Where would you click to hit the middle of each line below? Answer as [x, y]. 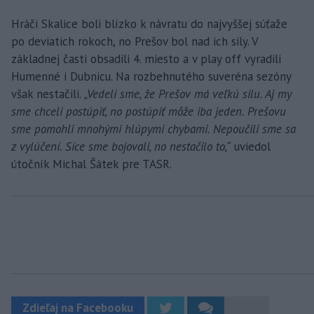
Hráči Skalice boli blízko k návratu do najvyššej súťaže [149, 24]
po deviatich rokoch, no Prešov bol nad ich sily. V [135, 42]
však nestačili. [48, 94]
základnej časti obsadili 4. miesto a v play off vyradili [146, 59]
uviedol [251, 147]
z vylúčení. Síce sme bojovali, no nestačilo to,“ [121, 147]
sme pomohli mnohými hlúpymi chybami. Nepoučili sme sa [153, 129]
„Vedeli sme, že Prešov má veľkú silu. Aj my [188, 94]
